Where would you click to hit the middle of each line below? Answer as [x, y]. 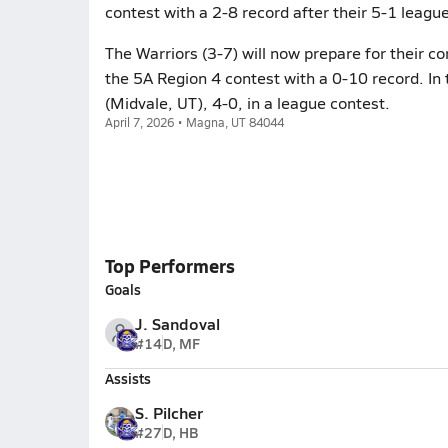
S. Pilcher [168, 412]
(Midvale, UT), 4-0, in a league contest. [247, 102]
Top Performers [169, 265]
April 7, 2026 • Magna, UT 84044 [194, 122]
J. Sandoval [177, 323]
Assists [127, 378]
